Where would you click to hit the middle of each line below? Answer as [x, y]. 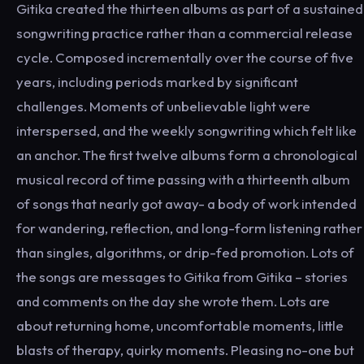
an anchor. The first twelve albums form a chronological [187, 155]
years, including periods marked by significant [157, 82]
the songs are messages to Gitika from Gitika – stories [182, 277]
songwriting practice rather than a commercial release [184, 33]
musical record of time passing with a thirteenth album [183, 179]
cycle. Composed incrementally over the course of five [185, 57]
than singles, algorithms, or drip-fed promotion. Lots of [185, 252]
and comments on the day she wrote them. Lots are [173, 301]
